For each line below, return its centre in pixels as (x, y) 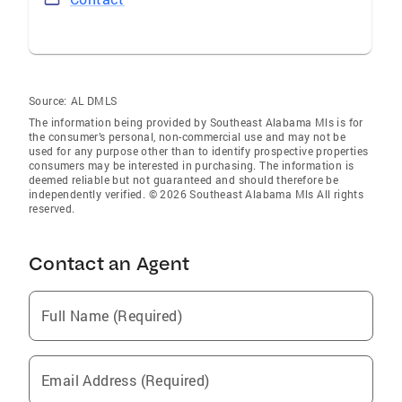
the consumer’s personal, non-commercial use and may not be (188, 137)
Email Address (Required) (126, 380)
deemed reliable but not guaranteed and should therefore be (184, 180)
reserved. (52, 209)
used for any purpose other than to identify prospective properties (199, 151)
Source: (48, 101)
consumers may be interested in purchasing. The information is (192, 166)
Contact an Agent (109, 264)
